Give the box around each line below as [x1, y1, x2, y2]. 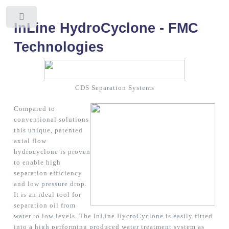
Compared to [13, 105, 55, 113]
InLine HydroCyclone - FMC [13, 20, 198, 36]
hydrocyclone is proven [13, 148, 90, 156]
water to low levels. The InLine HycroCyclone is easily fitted [13, 212, 213, 220]
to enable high [13, 158, 61, 167]
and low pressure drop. [13, 180, 87, 188]
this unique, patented [13, 126, 83, 134]
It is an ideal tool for [13, 191, 81, 199]
